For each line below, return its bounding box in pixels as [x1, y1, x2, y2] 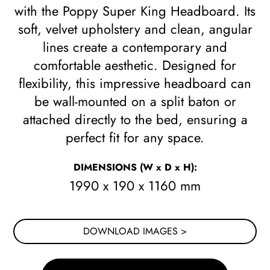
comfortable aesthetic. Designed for [34, 55, 236, 75]
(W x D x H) [139, 160, 194, 174]
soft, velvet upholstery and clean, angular [17, 19, 253, 39]
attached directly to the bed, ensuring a [22, 110, 248, 129]
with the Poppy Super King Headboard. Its [14, 1, 256, 20]
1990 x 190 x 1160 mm [69, 176, 201, 195]
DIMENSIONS [73, 160, 140, 174]
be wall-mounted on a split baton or [34, 92, 236, 111]
